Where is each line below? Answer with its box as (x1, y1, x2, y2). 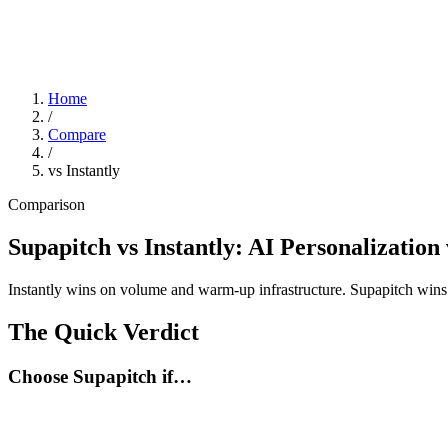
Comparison (8, 196, 85, 213)
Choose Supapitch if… (8, 365, 192, 387)
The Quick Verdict (8, 318, 199, 345)
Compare (48, 126, 106, 143)
